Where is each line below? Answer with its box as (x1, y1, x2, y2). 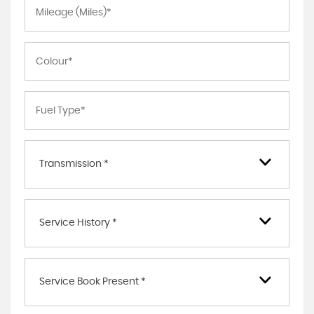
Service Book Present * (39, 277, 146, 287)
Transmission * (39, 159, 109, 169)
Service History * (39, 218, 117, 228)
